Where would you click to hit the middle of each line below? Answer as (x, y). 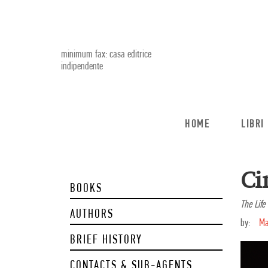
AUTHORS (92, 214)
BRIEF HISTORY (106, 240)
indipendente (82, 67)
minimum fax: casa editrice (106, 55)
